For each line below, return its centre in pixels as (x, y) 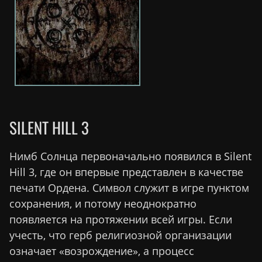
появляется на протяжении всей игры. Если (121, 219)
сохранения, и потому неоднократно (103, 203)
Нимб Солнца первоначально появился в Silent (130, 156)
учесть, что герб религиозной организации (120, 235)
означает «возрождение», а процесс (102, 251)
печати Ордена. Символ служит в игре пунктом (129, 187)
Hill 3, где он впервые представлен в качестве (126, 172)
